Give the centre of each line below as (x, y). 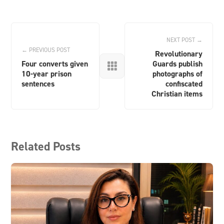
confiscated (184, 84)
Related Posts (46, 146)
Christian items (177, 94)
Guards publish (177, 64)
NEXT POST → (184, 40)
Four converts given (55, 64)
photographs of (177, 74)
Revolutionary (178, 54)
